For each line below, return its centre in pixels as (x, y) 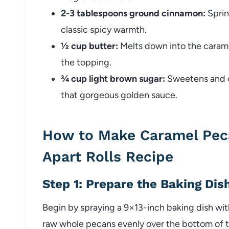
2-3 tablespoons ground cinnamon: (133, 13)
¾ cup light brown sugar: (113, 78)
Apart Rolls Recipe (108, 156)
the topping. (86, 62)
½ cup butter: (89, 46)
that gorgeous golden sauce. (119, 95)
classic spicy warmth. (104, 29)
